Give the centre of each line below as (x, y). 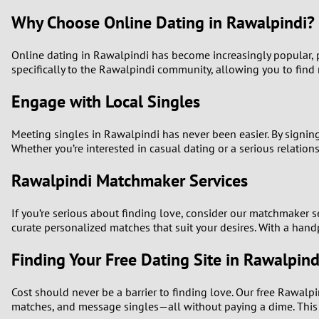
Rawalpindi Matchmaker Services (130, 181)
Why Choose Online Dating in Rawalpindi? (163, 23)
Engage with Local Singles (106, 102)
